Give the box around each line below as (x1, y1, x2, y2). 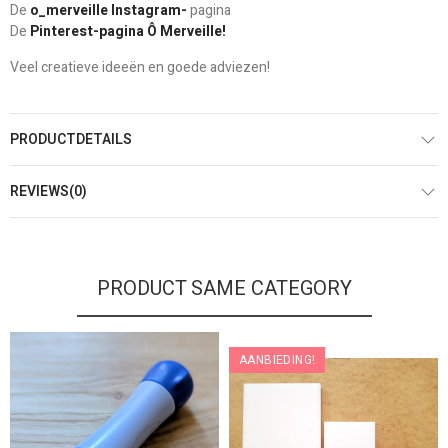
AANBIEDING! (239, 350, 316, 369)
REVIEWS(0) (10, 180, 87, 202)
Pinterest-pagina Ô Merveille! (30, 20, 226, 42)
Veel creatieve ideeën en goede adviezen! (10, 56, 270, 78)
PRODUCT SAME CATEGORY (96, 273, 352, 303)
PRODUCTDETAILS (10, 128, 132, 150)
